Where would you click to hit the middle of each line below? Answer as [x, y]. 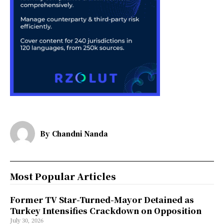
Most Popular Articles [63, 176]
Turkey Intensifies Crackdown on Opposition [106, 211]
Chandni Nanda [80, 134]
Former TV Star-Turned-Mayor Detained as [102, 200]
